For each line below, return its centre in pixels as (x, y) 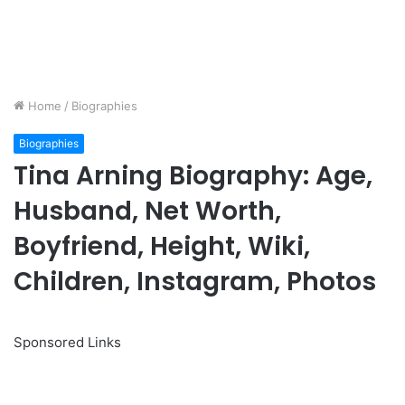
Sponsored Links (67, 343)
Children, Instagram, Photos (195, 282)
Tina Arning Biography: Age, (193, 176)
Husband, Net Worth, (147, 212)
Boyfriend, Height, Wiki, (162, 247)
